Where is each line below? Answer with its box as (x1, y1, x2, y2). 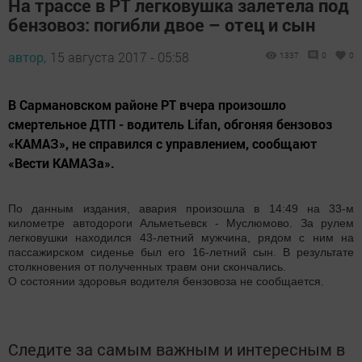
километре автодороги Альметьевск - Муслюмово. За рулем (8, 216, 354, 229)
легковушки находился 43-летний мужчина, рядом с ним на (8, 230, 354, 244)
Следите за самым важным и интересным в (8, 338, 345, 360)
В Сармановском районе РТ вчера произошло (8, 95, 286, 113)
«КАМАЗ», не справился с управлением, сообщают (8, 134, 317, 152)
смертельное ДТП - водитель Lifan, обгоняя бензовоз (8, 115, 332, 133)
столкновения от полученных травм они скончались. (8, 259, 286, 273)
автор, (8, 48, 46, 65)
